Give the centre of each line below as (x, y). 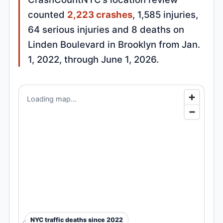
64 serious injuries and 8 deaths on (106, 30)
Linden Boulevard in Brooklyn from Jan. (114, 45)
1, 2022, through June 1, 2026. (94, 59)
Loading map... (52, 99)
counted (48, 15)
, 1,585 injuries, (166, 15)
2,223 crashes (100, 15)
